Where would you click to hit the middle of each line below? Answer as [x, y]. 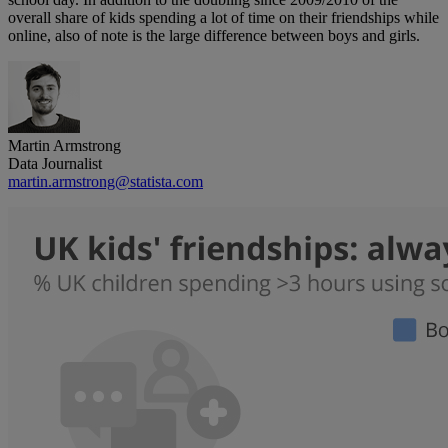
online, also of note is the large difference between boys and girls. [214, 36]
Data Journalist [55, 164]
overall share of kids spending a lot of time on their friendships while [223, 18]
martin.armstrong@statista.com [105, 182]
